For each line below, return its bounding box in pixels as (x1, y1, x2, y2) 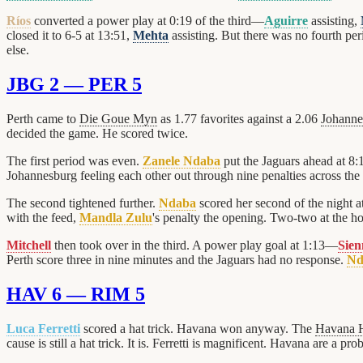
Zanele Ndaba (143, 153, 220, 168)
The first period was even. (6, 153, 143, 168)
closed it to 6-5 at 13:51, (6, 28, 133, 43)
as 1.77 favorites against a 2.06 (157, 111, 321, 126)
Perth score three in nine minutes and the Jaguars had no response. (6, 252, 347, 267)
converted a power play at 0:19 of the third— (31, 14, 264, 28)
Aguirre (264, 14, 308, 28)
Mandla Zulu (79, 210, 152, 224)
